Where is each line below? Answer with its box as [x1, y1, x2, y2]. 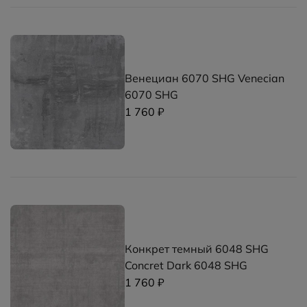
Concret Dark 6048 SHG [125, 258, 248, 272]
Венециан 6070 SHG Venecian [125, 71, 285, 86]
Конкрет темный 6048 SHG [125, 241, 269, 256]
